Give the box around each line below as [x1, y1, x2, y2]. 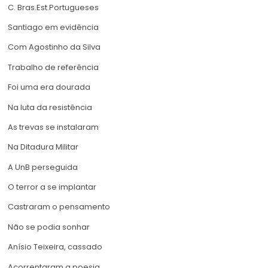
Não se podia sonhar [8, 221, 90, 233]
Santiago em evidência [8, 21, 99, 33]
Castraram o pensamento [8, 201, 110, 213]
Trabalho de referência [8, 61, 99, 73]
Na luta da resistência [8, 101, 92, 113]
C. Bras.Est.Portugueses [8, 1, 99, 13]
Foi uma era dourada [8, 81, 90, 93]
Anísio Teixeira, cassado [8, 241, 102, 253]
